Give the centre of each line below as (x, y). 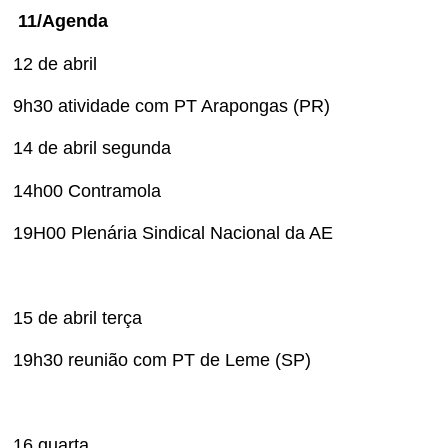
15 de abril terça (77, 318)
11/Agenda (63, 21)
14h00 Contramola (87, 190)
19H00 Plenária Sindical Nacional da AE (173, 233)
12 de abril (55, 63)
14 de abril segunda (92, 148)
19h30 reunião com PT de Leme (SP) (162, 360)
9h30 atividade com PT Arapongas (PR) (171, 106)
